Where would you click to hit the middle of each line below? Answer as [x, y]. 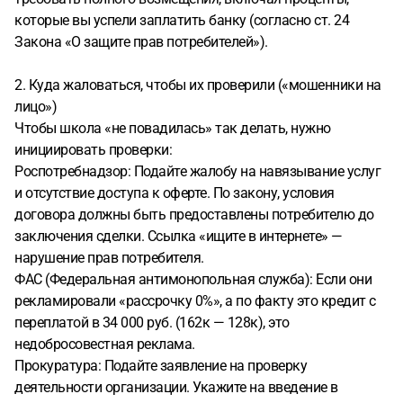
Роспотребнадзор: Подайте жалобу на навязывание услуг [197, 171]
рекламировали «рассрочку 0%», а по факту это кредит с [195, 301]
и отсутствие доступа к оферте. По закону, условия [175, 193]
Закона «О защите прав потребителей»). [141, 42]
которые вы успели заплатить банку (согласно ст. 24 [182, 20]
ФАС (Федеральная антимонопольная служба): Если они [193, 279]
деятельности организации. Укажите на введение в [176, 387]
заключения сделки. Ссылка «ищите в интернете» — [179, 236]
